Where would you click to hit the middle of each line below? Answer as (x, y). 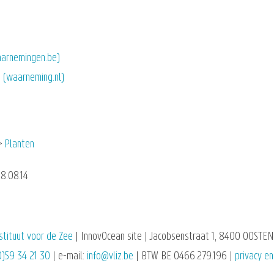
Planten (20, 145)
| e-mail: (68, 256)
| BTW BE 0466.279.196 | (184, 256)
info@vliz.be (110, 256)
